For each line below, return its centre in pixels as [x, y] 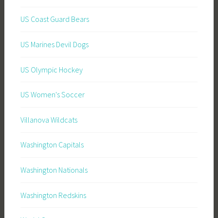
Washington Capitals [52, 145]
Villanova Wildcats [49, 119]
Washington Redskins [53, 195]
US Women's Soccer [52, 95]
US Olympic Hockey [51, 69]
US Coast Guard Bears [54, 19]
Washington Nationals [54, 170]
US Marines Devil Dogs [54, 45]
